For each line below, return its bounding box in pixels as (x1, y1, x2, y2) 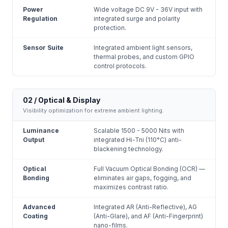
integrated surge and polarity (94, 14, 180, 22)
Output (23, 135, 44, 144)
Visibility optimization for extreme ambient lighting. (23, 106, 164, 114)
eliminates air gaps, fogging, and (94, 174, 191, 182)
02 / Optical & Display (23, 95, 100, 104)
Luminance (23, 126, 59, 134)
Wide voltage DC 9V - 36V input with (94, 5, 203, 13)
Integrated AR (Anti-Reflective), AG (94, 203, 197, 211)
